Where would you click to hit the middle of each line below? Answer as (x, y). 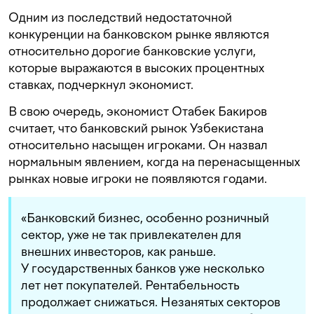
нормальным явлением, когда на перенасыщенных (154, 162)
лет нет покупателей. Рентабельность (130, 285)
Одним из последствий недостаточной (120, 18)
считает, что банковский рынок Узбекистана (136, 128)
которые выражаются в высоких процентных (136, 68)
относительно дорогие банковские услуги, (132, 51)
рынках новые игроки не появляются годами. (138, 179)
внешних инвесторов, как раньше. (118, 252)
